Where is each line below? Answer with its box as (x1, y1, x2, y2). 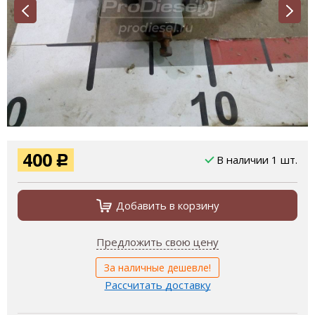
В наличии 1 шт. (217, 153, 297, 167)
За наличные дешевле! (104, 261, 211, 274)
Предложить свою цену (96, 235, 219, 249)
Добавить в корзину (115, 198, 219, 212)
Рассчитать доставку (104, 278, 211, 292)
